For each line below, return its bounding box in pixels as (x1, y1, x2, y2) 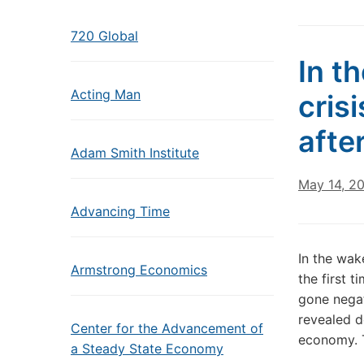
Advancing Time (71, 203, 170, 219)
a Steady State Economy (71, 340, 223, 357)
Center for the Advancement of (71, 320, 263, 336)
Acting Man (71, 86, 141, 102)
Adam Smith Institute (71, 145, 199, 161)
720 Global (71, 28, 138, 44)
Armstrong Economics (71, 262, 207, 278)
